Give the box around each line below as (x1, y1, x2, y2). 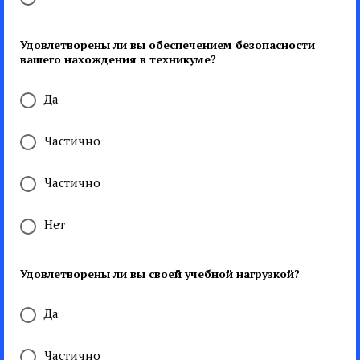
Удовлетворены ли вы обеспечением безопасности (20, 36, 315, 52)
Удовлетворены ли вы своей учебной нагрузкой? (20, 265, 300, 281)
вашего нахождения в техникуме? (20, 51, 216, 67)
